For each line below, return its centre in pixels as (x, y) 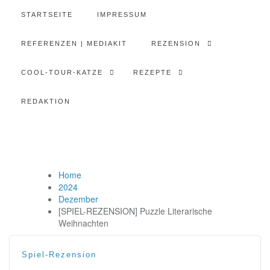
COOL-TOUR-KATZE (62, 72)
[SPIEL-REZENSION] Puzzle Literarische (135, 211)
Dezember (78, 199)
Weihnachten (83, 223)
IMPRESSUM (122, 14)
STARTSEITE (47, 14)
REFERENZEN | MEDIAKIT (74, 43)
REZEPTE (152, 72)
